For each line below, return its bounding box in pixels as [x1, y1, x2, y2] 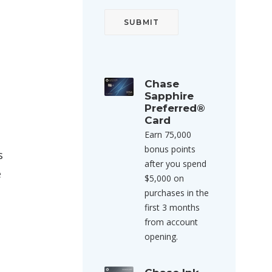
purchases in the [144, 187, 209, 199]
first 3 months [144, 202, 200, 213]
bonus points [144, 143, 195, 155]
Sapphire [144, 90, 194, 102]
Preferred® [144, 102, 205, 114]
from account [144, 216, 198, 228]
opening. [144, 231, 178, 242]
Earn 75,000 [144, 129, 191, 140]
